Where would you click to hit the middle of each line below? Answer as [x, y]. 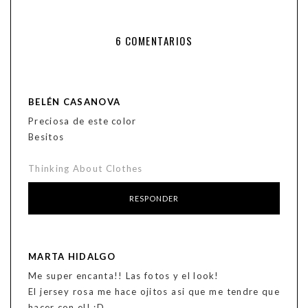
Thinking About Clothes [86, 168]
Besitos [46, 136]
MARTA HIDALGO [72, 256]
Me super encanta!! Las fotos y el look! [124, 275]
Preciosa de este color [82, 121]
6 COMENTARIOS [154, 40]
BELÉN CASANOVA [75, 101]
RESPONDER [154, 198]
